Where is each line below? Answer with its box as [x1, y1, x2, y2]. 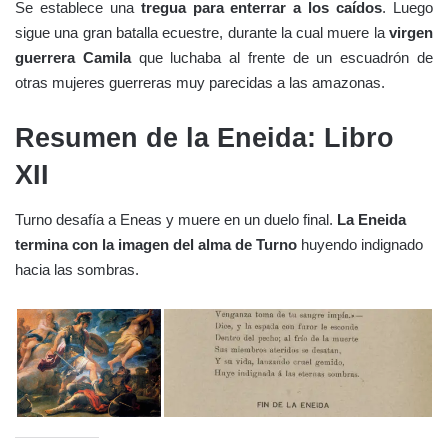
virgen [389, 23, 433, 41]
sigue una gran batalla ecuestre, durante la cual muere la [15, 23, 389, 41]
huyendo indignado [297, 236, 423, 254]
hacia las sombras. [15, 261, 139, 279]
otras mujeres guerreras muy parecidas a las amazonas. [15, 73, 385, 91]
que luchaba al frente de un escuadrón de [130, 48, 434, 66]
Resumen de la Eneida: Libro [15, 122, 394, 153]
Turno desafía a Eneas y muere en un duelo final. [15, 211, 337, 229]
